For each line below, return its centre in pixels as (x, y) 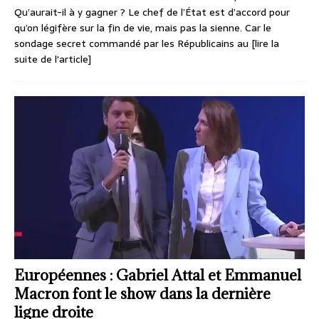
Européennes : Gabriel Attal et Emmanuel (158, 276)
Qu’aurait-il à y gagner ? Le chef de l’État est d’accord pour (152, 12)
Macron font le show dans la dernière (142, 294)
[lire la (265, 44)
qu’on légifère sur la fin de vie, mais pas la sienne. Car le (143, 28)
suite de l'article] (53, 59)
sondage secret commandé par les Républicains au (133, 44)
